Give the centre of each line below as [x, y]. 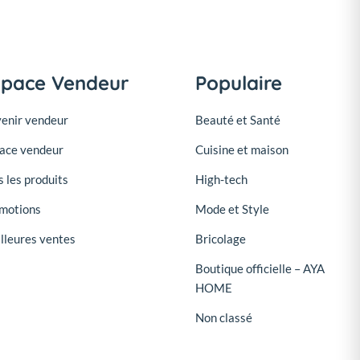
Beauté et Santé [237, 120]
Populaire [238, 83]
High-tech [221, 180]
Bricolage [220, 239]
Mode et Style [232, 209]
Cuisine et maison [241, 150]
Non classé [223, 318]
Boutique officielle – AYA [260, 269]
